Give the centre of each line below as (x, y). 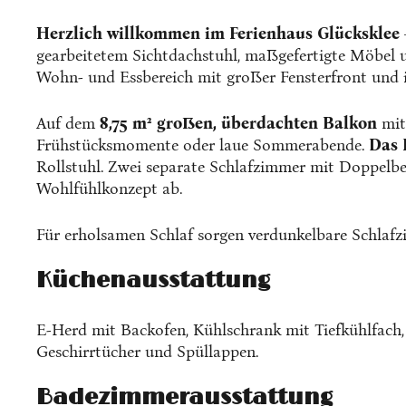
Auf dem (68, 123)
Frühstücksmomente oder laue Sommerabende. (203, 145)
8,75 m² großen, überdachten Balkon (238, 123)
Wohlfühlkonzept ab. (109, 188)
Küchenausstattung (153, 280)
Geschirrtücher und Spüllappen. (147, 352)
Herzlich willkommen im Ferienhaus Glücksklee (218, 34)
